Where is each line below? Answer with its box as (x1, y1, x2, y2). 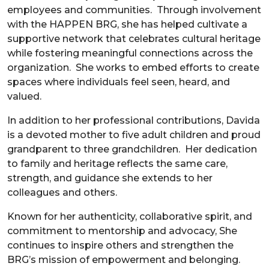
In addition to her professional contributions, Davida (7, 114, 260, 126)
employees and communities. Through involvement (7, 4, 261, 16)
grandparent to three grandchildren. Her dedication (7, 143, 257, 155)
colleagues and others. (7, 186, 117, 198)
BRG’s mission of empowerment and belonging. (7, 253, 243, 265)
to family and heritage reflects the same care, (7, 157, 228, 169)
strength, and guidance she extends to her (7, 172, 213, 184)
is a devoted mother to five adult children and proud (7, 128, 261, 141)
